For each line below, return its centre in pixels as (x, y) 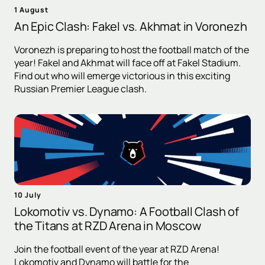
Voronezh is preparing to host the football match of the (132, 50)
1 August (31, 10)
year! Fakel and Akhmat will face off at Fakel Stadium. (127, 63)
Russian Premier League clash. (80, 89)
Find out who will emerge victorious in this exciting (122, 76)
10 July (28, 195)
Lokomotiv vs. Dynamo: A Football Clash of (127, 212)
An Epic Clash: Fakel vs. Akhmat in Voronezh (131, 27)
